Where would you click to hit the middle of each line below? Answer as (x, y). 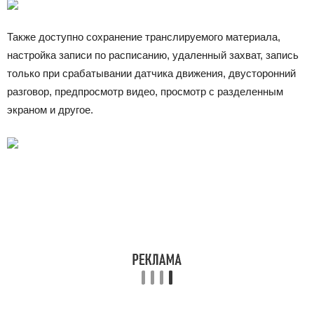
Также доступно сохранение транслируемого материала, (144, 37)
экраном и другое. (50, 110)
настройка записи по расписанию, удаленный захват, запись (153, 55)
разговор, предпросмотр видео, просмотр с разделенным (145, 91)
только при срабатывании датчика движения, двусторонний (151, 73)
